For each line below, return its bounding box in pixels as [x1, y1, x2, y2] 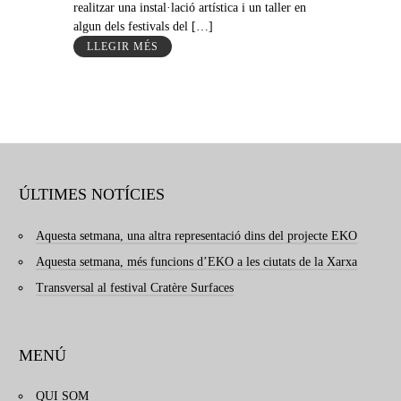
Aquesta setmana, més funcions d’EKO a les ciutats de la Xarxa [36, 254, 357, 269]
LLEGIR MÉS [86, 40, 158, 54]
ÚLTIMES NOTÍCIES [19, 185, 165, 204]
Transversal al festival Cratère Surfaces [36, 280, 234, 294]
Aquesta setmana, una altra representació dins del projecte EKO [36, 228, 357, 243]
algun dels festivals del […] [73, 20, 213, 34]
